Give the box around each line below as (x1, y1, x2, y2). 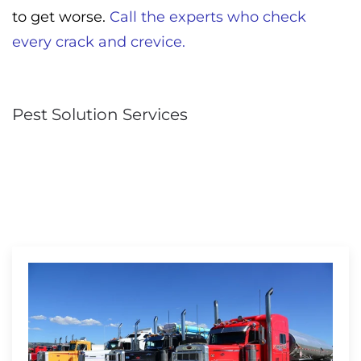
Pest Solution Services (12, 105, 188, 125)
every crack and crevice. (12, 33, 185, 52)
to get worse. (12, 8, 110, 27)
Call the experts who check (110, 8, 306, 27)
